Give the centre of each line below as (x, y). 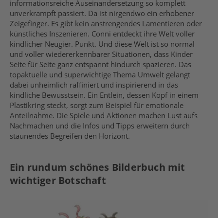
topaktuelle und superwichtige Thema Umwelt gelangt (100, 75)
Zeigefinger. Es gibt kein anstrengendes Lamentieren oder (106, 24)
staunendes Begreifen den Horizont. (70, 136)
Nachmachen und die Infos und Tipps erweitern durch (100, 126)
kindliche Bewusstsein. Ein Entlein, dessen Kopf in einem (104, 95)
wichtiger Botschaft (58, 181)
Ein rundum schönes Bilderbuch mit (98, 167)
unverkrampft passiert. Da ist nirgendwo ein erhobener (102, 13)
